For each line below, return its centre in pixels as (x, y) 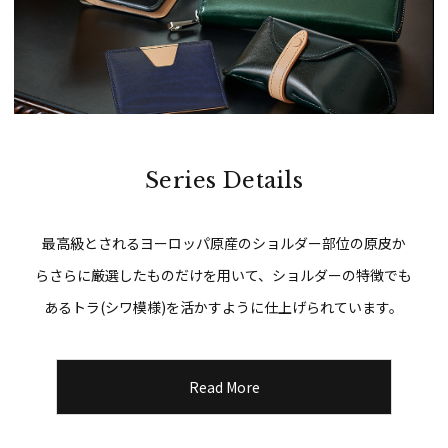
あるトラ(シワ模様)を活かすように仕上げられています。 (224, 307)
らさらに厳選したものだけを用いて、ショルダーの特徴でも (224, 275)
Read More (224, 387)
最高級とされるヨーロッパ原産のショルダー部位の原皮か (223, 243)
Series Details (224, 181)
